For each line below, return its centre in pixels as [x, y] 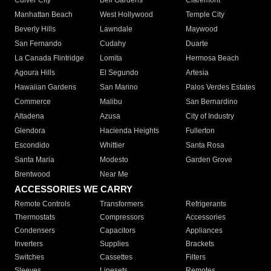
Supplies [115, 244]
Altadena [29, 116]
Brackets [200, 244]
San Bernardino [211, 102]
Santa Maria [34, 160]
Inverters [29, 244]
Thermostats [35, 217]
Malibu [111, 102]
